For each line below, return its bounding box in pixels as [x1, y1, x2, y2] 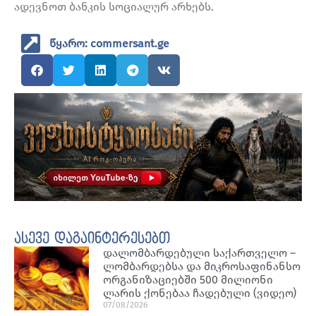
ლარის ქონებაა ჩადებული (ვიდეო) [103, 286, 297, 300]
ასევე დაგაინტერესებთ [14, 231, 170, 248]
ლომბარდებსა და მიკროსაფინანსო [103, 260, 301, 274]
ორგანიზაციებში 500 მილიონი [103, 273, 274, 287]
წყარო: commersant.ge [49, 36, 169, 50]
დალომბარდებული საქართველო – [103, 246, 296, 260]
